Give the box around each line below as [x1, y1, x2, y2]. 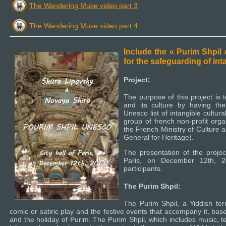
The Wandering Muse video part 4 [29, 21, 138, 30]
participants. [124, 164, 162, 173]
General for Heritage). [124, 133, 194, 142]
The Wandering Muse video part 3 [29, 1, 138, 10]
